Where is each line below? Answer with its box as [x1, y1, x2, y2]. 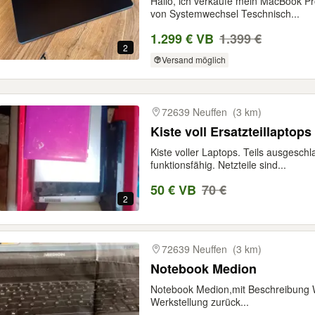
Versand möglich [161, 53, 226, 66]
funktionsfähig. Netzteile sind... [150, 157, 286, 172]
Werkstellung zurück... [150, 295, 249, 309]
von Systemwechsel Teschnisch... [150, 6, 300, 20]
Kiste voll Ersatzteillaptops [150, 122, 311, 141]
